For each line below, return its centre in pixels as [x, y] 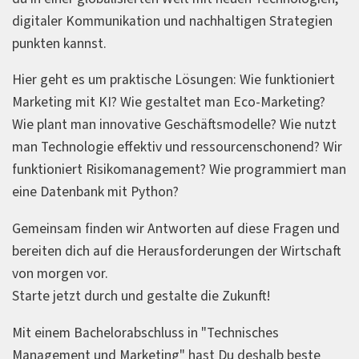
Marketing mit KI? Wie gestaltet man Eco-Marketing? [169, 103]
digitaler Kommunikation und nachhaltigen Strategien [172, 21]
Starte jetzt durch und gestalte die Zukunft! [141, 296]
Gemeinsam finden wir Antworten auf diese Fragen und [176, 229]
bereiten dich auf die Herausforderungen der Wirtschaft [177, 252]
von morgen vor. [60, 274]
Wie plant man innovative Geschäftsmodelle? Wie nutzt [174, 125]
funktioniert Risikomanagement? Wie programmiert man [179, 170]
